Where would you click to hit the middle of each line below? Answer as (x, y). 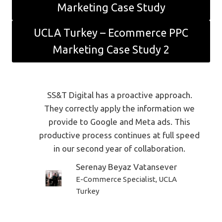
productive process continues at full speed (119, 135)
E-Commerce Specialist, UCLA (126, 179)
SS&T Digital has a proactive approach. (119, 95)
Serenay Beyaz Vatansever (126, 166)
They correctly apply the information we (119, 108)
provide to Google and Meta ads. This (119, 121)
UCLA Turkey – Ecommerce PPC (111, 33)
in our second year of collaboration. (119, 148)
